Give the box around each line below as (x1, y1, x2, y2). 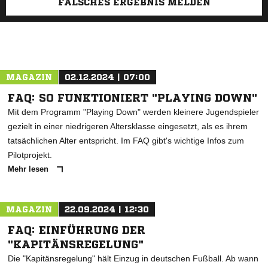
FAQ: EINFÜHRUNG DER (8, 224, 145, 235)
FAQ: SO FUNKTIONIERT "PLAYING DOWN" (8, 92, 257, 103)
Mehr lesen (8, 165, 51, 173)
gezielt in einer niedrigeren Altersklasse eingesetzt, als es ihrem (8, 121, 248, 131)
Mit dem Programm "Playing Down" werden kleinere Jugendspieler (8, 107, 259, 117)
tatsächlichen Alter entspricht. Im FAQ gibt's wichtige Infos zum (8, 136, 244, 145)
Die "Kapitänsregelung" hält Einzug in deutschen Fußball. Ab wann (8, 254, 258, 263)
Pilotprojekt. (8, 150, 52, 160)
